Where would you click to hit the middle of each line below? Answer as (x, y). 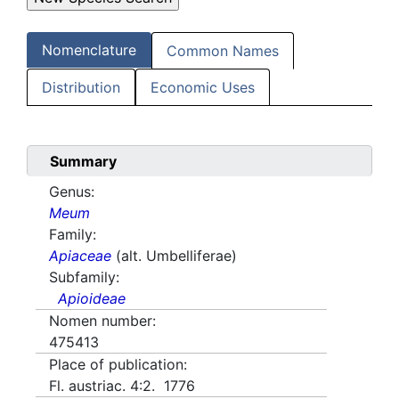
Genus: (72, 192)
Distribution (81, 88)
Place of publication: (118, 365)
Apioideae (92, 299)
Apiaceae (80, 256)
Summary (83, 162)
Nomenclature (89, 50)
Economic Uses (203, 88)
